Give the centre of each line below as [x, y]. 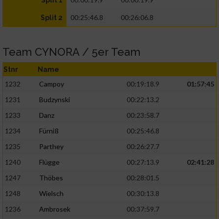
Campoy [52, 84]
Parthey [51, 147]
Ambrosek [55, 209]
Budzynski [55, 100]
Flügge [49, 162]
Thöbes [51, 178]
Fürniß [49, 131]
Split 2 [52, 18]
